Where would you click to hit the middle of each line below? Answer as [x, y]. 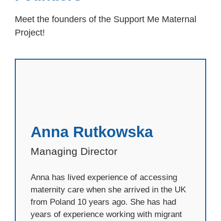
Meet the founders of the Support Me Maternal [106, 19]
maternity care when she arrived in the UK [108, 189]
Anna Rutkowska [92, 132]
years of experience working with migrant [106, 214]
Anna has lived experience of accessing [104, 177]
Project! [30, 33]
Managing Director [74, 151]
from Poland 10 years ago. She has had [103, 202]
